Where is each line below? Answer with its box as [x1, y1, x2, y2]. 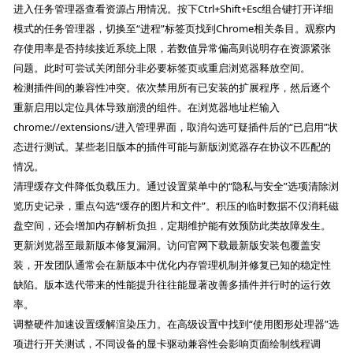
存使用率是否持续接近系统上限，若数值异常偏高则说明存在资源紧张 [13, 41, 332, 56]
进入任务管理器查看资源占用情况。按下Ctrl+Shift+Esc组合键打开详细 [13, 2, 334, 17]
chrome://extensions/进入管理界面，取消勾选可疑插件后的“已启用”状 [13, 120, 339, 135]
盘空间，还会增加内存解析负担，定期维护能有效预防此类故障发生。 [13, 218, 332, 233]
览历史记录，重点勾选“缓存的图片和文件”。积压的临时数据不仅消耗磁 [13, 199, 340, 214]
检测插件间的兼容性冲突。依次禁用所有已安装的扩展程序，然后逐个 [13, 80, 332, 95]
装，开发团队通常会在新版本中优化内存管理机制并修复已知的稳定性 [13, 258, 332, 273]
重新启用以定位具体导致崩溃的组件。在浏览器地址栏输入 [13, 100, 281, 115]
